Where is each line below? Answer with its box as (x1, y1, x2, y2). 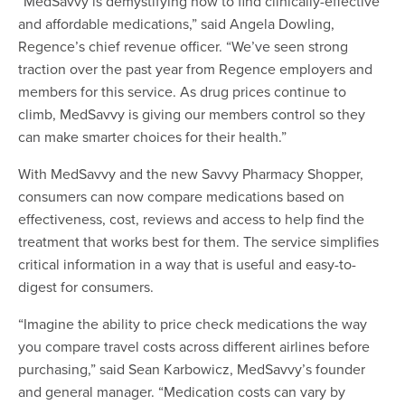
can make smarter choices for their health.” (18, 127, 287, 147)
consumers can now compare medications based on (18, 186, 344, 207)
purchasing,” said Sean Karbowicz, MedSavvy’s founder (18, 359, 365, 380)
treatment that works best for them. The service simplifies (18, 231, 379, 252)
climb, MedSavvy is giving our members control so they (18, 104, 365, 125)
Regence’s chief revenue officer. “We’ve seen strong (18, 36, 348, 57)
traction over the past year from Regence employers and (18, 59, 372, 80)
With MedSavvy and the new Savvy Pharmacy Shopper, (18, 164, 363, 184)
